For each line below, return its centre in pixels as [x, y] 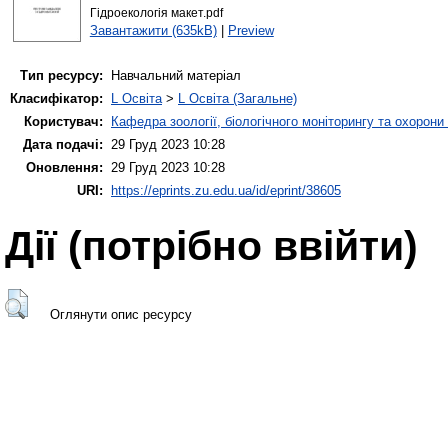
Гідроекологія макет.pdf [156, 12]
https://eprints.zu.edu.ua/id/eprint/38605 [226, 191]
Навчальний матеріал [176, 76]
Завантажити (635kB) [153, 30]
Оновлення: [64, 168]
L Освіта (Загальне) [237, 99]
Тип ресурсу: [61, 76]
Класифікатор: [56, 99]
